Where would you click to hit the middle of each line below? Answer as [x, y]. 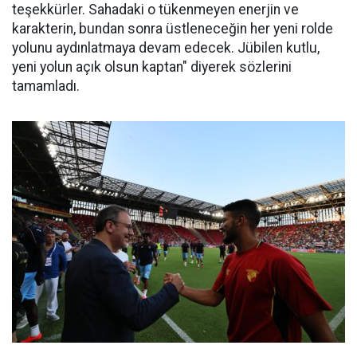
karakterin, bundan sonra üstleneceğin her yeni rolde [173, 28]
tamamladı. [46, 86]
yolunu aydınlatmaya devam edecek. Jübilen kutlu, [166, 47]
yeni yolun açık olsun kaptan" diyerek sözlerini [152, 67]
